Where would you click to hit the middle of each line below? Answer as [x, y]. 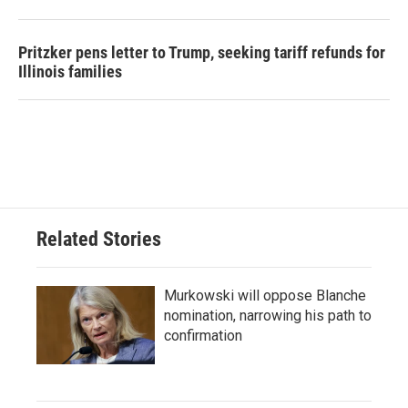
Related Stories [99, 239]
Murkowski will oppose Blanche [265, 296]
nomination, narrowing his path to [268, 316]
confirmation [203, 336]
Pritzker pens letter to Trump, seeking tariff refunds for [202, 52]
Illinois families [70, 71]
